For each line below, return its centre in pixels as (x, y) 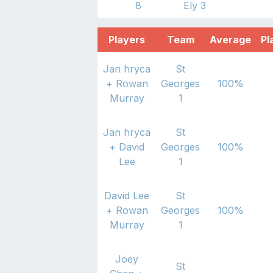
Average (230, 39)
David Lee (127, 195)
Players (127, 39)
